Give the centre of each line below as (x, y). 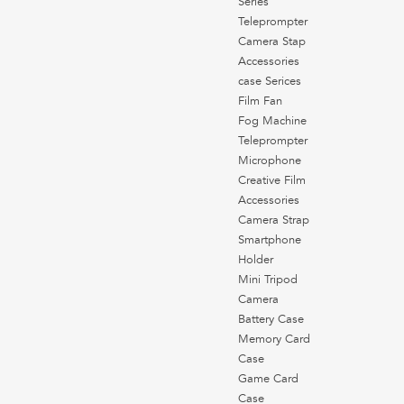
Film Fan (260, 101)
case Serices (270, 82)
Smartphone (270, 240)
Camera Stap (272, 42)
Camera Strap (274, 220)
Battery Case (271, 320)
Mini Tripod (268, 280)
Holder (256, 260)
